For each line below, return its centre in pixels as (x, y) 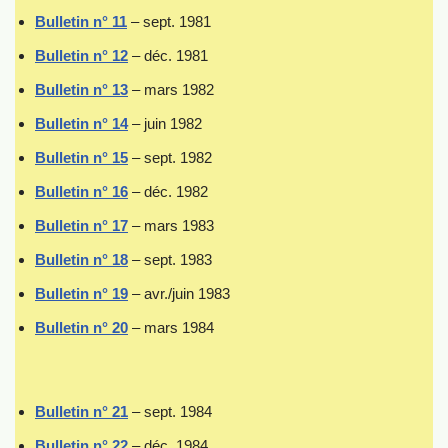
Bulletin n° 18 (81, 259)
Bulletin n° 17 (81, 225)
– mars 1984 (171, 327)
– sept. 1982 (170, 157)
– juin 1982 (165, 123)
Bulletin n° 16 (81, 191)
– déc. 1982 (168, 191)
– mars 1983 (171, 225)
